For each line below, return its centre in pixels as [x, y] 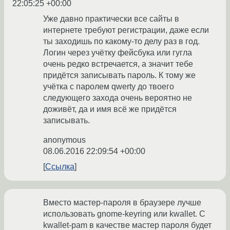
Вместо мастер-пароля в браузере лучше [122, 203]
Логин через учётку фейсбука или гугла [118, 53]
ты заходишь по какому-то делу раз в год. [121, 42]
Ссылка [60, 167]
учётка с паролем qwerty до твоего [109, 87]
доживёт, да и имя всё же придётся [110, 109]
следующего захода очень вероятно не [118, 98]
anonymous [64, 140]
